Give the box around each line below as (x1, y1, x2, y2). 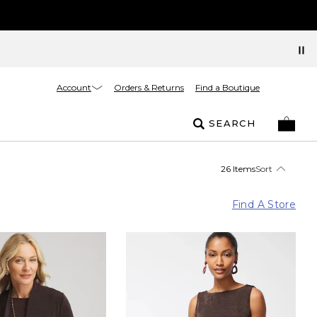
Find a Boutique (195, 82, 260, 93)
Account (57, 81, 91, 93)
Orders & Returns (114, 82, 184, 93)
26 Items (221, 163, 255, 174)
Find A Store (231, 197, 296, 211)
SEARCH (209, 117, 255, 129)
